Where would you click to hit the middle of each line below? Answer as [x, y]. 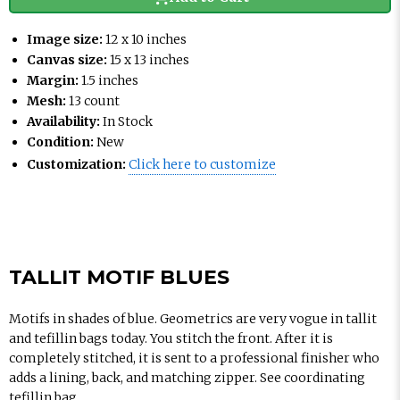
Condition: [60, 142]
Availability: [63, 121]
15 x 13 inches [150, 60]
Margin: [53, 80]
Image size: [65, 39]
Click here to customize [202, 164]
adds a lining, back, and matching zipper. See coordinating [187, 378]
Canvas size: [67, 60]
